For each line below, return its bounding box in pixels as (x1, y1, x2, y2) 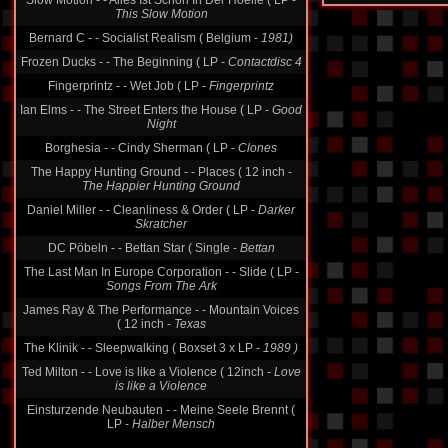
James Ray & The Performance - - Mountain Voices (23, 303, 299, 317)
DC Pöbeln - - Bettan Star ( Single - (47, 241, 240, 255)
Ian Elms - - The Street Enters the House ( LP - (20, 103, 272, 117)
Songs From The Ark (105, 279, 217, 293)
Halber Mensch (132, 417, 215, 431)
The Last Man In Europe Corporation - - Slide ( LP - (23, 265, 299, 279)
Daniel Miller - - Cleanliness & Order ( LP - (27, 203, 258, 217)
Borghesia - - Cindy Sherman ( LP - (45, 141, 238, 155)
